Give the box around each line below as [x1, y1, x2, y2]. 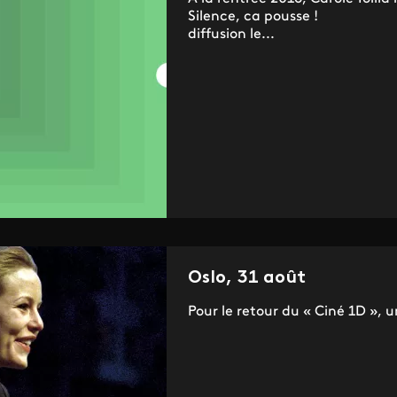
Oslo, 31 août [187, 269, 306, 288]
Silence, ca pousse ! [187, 10, 318, 25]
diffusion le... [187, 27, 275, 43]
